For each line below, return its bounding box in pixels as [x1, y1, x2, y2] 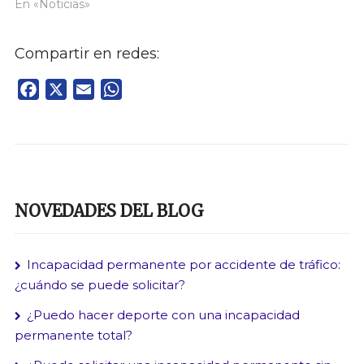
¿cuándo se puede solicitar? [14, 277, 185, 293]
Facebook [38, 81, 103, 97]
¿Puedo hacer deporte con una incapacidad [26, 307, 300, 323]
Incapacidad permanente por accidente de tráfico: [26, 257, 340, 273]
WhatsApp [121, 81, 191, 97]
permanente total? [14, 327, 132, 344]
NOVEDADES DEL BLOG [14, 201, 204, 222]
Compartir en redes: [14, 45, 159, 63]
